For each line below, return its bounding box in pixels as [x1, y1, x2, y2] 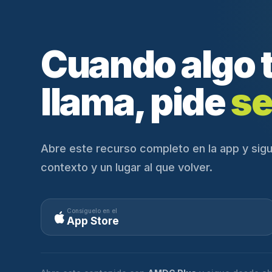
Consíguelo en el [67, 207, 118, 215]
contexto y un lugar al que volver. [41, 161, 213, 174]
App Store [67, 215, 120, 228]
